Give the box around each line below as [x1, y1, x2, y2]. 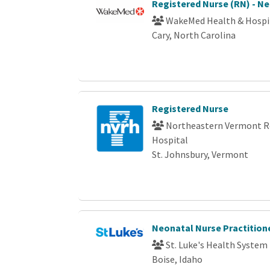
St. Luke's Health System [164, 238, 268, 251]
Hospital [152, 133, 189, 146]
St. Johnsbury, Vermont [152, 148, 249, 160]
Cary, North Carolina [152, 28, 236, 41]
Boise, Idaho [152, 253, 203, 265]
